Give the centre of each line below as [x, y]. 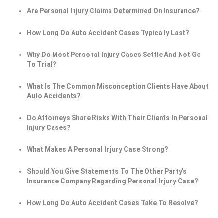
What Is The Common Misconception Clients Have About [118, 86]
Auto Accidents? [54, 96]
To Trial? [42, 64]
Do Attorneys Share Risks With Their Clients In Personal [117, 118]
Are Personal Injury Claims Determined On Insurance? [113, 11]
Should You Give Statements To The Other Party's [107, 172]
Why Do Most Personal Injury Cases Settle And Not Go [114, 55]
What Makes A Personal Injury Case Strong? [98, 150]
